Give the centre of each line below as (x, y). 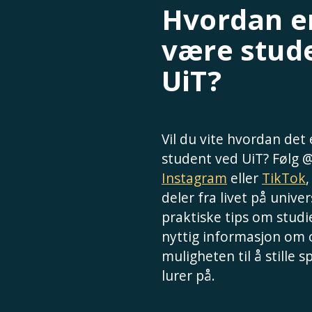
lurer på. (188, 275)
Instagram (194, 178)
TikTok (284, 178)
